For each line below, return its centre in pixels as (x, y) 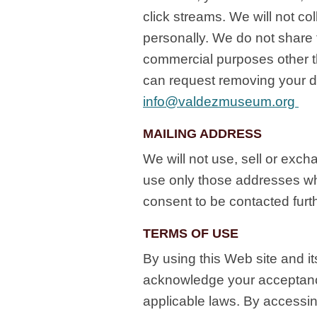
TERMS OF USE (191, 234)
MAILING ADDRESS (202, 134)
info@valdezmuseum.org (221, 102)
